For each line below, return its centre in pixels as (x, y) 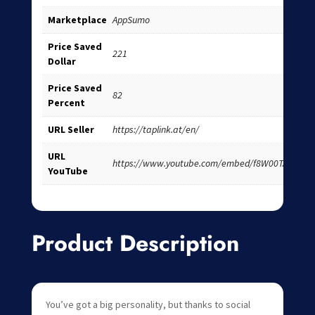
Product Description (135, 244)
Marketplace (77, 19)
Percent (66, 102)
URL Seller (71, 129)
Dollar (62, 61)
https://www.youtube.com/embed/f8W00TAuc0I (208, 163)
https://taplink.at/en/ (155, 129)
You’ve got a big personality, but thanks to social (148, 305)
